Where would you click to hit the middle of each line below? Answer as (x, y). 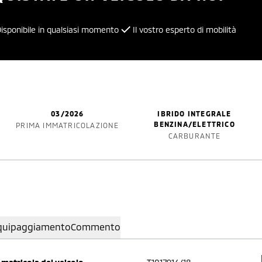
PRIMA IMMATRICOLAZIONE (68, 125)
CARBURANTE (194, 136)
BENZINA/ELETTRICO (194, 124)
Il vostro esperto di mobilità (185, 30)
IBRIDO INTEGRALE (194, 113)
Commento (96, 227)
